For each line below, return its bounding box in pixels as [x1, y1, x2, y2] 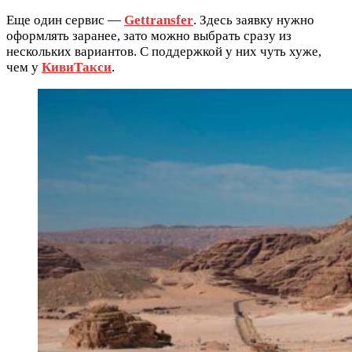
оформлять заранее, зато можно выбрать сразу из [6, 27, 291, 43]
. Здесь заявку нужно [193, 12, 314, 27]
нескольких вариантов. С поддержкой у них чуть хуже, [6, 43, 321, 59]
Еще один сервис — [6, 12, 124, 27]
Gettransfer [124, 12, 193, 27]
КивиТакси [42, 59, 112, 75]
